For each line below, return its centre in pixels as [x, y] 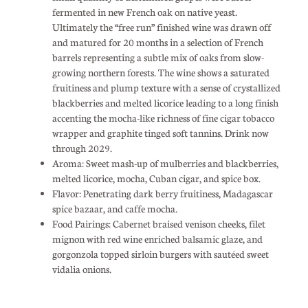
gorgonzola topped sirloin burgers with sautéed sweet [160, 253]
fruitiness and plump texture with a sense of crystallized [166, 87]
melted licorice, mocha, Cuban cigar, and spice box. [156, 178]
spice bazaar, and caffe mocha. [114, 208]
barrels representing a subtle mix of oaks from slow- [158, 57]
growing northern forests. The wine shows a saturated [161, 72]
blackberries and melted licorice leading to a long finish [165, 102]
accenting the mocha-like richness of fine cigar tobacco [163, 117]
